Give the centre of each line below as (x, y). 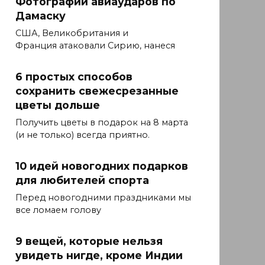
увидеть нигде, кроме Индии (99, 256)
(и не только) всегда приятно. (83, 135)
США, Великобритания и (72, 33)
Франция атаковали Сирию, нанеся (95, 46)
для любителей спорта (82, 180)
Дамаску (41, 16)
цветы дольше (58, 105)
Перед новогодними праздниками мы (103, 198)
